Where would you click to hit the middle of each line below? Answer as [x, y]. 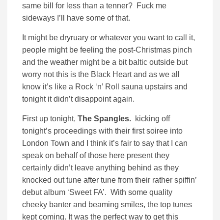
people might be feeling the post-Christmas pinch [107, 50]
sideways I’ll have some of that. [76, 18]
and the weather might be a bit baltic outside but [105, 62]
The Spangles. [105, 119]
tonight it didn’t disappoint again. [78, 99]
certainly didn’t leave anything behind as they [100, 168]
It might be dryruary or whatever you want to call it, [109, 38]
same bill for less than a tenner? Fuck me [94, 6]
